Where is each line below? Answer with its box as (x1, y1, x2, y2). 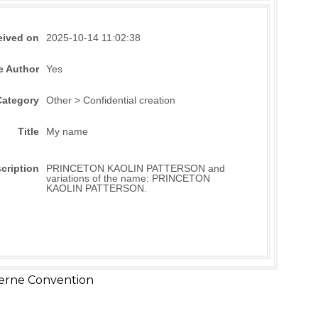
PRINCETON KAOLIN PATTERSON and (45, 163, 225, 174)
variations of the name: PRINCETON (45, 172, 210, 184)
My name (45, 126, 88, 137)
